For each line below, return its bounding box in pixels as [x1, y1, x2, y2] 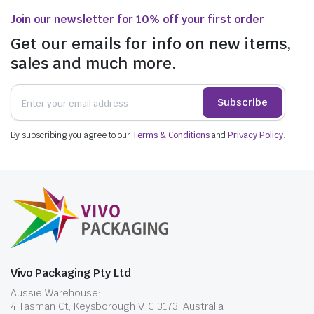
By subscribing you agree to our [11, 130, 133, 141]
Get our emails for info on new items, [11, 34, 291, 53]
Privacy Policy [228, 130, 283, 141]
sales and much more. [11, 53, 176, 73]
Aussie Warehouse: [11, 287, 101, 299]
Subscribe [217, 95, 268, 109]
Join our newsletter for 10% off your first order [11, 12, 264, 27]
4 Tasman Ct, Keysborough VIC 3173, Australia [11, 300, 224, 313]
